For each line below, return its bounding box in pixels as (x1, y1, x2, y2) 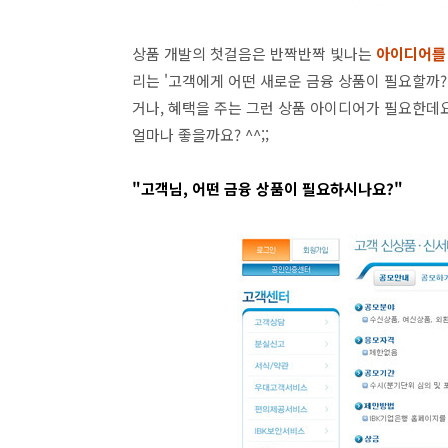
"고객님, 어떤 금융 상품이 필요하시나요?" (132, 178, 403, 199)
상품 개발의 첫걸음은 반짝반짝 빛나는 (132, 43, 376, 64)
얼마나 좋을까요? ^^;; (132, 124, 269, 145)
